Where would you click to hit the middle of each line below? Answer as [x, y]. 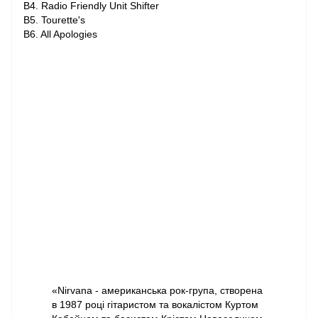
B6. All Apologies [60, 34]
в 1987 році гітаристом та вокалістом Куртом [155, 305]
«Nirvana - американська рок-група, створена [157, 290]
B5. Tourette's [54, 20]
